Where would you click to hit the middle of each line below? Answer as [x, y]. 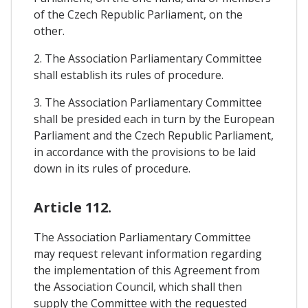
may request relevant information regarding [148, 253]
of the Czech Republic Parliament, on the [138, 15]
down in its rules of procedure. [112, 169]
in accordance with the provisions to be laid [145, 152]
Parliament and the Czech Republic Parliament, [154, 136]
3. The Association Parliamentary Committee [148, 103]
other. [49, 31]
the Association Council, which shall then [138, 286]
